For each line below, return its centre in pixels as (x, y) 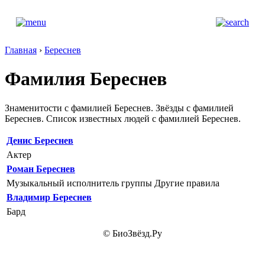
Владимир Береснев (49, 197)
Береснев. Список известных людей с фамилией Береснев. (123, 118)
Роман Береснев (41, 169)
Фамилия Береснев (86, 79)
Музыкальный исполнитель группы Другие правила (113, 183)
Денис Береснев (40, 140)
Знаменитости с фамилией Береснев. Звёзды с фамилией (119, 108)
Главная (21, 50)
